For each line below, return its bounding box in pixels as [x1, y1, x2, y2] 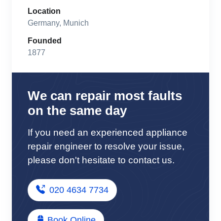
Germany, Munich [28, 19, 89, 27]
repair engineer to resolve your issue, [28, 141, 184, 151]
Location [28, 7, 61, 15]
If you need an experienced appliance [28, 127, 187, 138]
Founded [28, 37, 62, 45]
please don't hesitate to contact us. [28, 155, 175, 165]
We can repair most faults [28, 89, 182, 103]
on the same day [28, 104, 127, 117]
